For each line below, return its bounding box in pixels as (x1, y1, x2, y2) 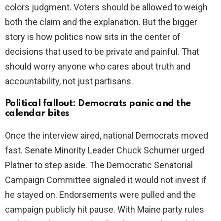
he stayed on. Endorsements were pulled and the (5, 189, 196, 200)
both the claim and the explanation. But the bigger (5, 17, 197, 28)
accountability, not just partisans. (5, 76, 133, 87)
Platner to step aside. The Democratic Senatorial (5, 160, 193, 171)
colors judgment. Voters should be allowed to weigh (5, 2, 208, 13)
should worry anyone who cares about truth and (5, 61, 190, 72)
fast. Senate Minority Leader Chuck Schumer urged (5, 145, 204, 156)
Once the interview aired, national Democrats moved (5, 130, 208, 141)
